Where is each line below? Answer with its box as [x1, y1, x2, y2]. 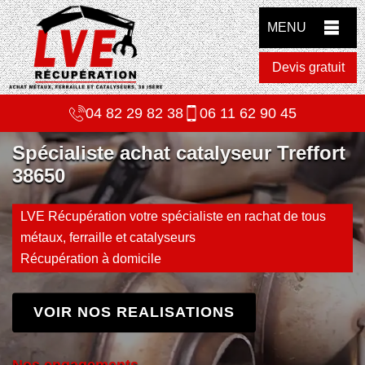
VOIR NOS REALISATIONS [33, 304, 235, 321]
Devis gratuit [271, 60, 345, 74]
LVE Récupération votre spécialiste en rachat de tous [20, 209, 326, 224]
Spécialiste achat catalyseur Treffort [12, 142, 345, 165]
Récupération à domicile [20, 252, 161, 266]
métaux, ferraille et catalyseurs [20, 231, 196, 245]
